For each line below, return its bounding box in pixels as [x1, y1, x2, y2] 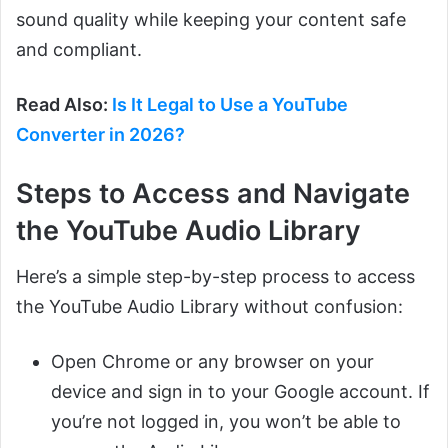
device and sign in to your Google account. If [51, 381, 430, 403]
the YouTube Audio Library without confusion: [16, 296, 403, 318]
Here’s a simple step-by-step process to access [16, 266, 415, 288]
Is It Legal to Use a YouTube [112, 93, 348, 115]
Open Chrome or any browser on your [51, 351, 374, 373]
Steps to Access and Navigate [16, 176, 410, 210]
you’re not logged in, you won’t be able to [51, 411, 401, 433]
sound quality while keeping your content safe [16, 8, 406, 30]
